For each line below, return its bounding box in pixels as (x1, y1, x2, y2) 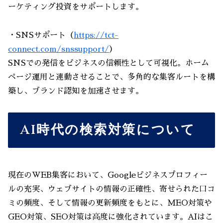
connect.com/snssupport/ (8, 45, 109, 54)
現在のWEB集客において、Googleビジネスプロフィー (8, 171, 208, 180)
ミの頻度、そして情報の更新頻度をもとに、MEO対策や (8, 199, 212, 208)
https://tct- (74, 31, 118, 40)
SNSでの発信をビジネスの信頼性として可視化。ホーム (8, 59, 209, 68)
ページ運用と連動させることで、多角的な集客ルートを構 (8, 73, 215, 82)
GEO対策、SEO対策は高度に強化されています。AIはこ (8, 213, 213, 222)
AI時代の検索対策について (20, 121, 196, 139)
